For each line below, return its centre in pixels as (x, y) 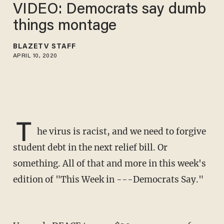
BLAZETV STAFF (44, 47)
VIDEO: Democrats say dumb (109, 10)
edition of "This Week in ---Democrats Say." (108, 180)
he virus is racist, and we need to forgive (121, 132)
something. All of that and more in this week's (109, 164)
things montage (65, 26)
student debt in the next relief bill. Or (90, 148)
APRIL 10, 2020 (35, 56)
